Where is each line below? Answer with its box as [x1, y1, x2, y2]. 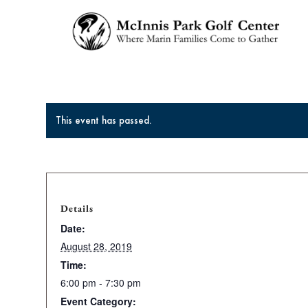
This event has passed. [56, 113, 151, 127]
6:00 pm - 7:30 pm [60, 276, 141, 289]
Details [60, 202, 93, 214]
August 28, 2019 [60, 239, 132, 253]
